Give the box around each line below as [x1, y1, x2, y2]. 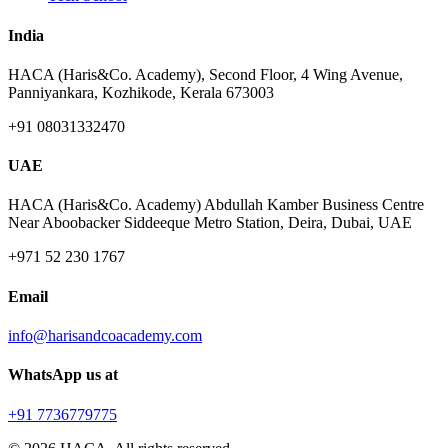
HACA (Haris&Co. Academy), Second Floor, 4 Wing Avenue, [8, 65, 403, 83]
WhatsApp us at [8, 366, 118, 384]
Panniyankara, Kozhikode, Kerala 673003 [8, 83, 274, 101]
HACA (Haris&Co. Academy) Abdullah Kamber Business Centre [8, 196, 424, 214]
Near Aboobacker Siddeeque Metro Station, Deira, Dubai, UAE [8, 214, 412, 232]
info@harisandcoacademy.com [8, 326, 202, 344]
